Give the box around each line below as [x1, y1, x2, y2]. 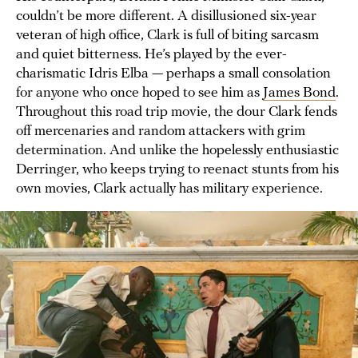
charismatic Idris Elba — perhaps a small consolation [16, 66, 331, 82]
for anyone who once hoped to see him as [16, 86, 263, 101]
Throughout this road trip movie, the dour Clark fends [16, 105, 337, 121]
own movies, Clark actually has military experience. [16, 181, 323, 197]
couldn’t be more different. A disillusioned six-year [16, 9, 316, 25]
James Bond [263, 86, 336, 101]
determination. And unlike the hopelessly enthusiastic [16, 143, 339, 159]
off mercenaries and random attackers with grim [16, 124, 305, 140]
